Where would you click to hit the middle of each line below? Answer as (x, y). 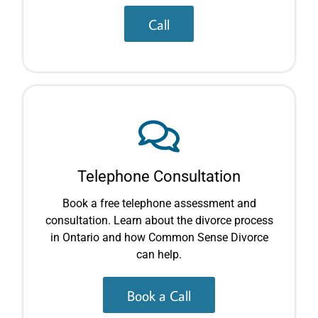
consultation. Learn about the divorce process (159, 220)
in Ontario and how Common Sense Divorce (159, 237)
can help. (159, 254)
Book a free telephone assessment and (159, 203)
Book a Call (159, 295)
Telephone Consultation (159, 176)
